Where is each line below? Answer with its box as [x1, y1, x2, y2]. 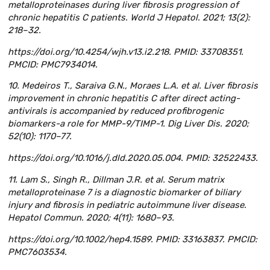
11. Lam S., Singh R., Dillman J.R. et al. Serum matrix [8, 174, 224, 186]
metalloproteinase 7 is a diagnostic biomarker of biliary [8, 187, 240, 198]
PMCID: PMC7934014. [8, 58, 98, 70]
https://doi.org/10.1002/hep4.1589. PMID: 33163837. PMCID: [8, 233, 257, 245]
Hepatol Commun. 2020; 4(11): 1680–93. [8, 212, 174, 224]
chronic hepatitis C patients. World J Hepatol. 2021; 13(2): [8, 11, 250, 23]
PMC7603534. [8, 246, 67, 257]
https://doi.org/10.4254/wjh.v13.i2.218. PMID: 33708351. [8, 46, 243, 57]
